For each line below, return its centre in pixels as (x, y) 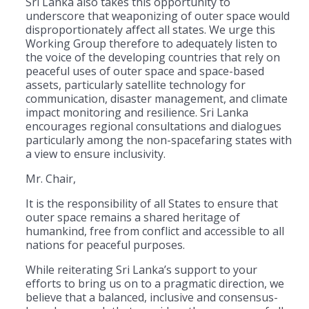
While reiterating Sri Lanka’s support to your (141, 269)
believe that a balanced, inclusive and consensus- (152, 297)
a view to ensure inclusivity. (96, 153)
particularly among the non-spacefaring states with (159, 140)
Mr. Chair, (51, 178)
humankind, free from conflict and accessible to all (155, 231)
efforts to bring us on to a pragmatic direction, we (155, 283)
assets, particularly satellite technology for (136, 84)
